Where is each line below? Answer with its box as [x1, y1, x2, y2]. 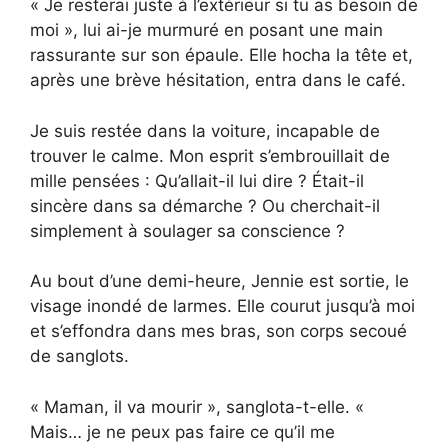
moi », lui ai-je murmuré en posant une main [30, 20, 383, 41]
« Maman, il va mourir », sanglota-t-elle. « [30, 396, 364, 417]
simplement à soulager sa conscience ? [30, 220, 345, 241]
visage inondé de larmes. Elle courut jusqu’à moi [30, 296, 415, 317]
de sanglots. [30, 346, 129, 367]
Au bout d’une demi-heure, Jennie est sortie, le [30, 271, 409, 292]
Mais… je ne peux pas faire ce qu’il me [30, 421, 335, 442]
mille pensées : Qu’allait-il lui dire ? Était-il [30, 170, 364, 191]
